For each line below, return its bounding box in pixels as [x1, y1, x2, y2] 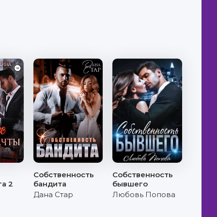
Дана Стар [33, 190, 74, 199]
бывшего [112, 179, 148, 188]
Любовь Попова [112, 190, 176, 199]
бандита [33, 179, 67, 188]
